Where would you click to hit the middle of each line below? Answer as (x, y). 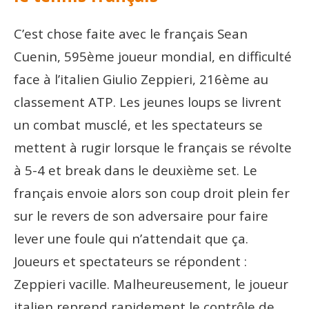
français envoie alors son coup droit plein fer (152, 192)
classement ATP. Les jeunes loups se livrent (148, 101)
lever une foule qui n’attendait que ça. (131, 238)
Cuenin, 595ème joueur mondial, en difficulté (153, 56)
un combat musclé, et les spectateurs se (138, 124)
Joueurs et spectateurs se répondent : (130, 261)
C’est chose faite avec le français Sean (131, 33)
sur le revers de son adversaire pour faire (141, 215)
